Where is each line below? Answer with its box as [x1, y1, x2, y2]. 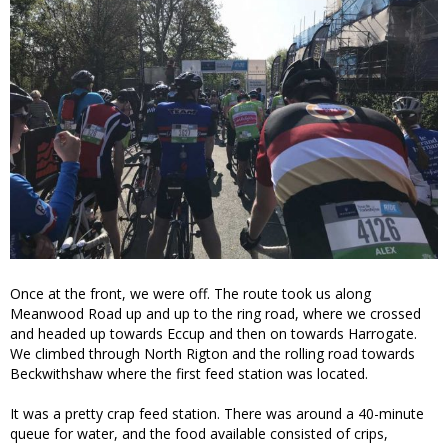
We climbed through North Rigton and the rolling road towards [10, 343, 415, 363]
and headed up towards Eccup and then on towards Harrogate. [10, 323, 417, 343]
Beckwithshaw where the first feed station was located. [10, 363, 368, 383]
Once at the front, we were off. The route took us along [10, 283, 371, 303]
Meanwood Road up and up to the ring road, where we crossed [10, 303, 421, 323]
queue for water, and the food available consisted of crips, [10, 423, 388, 443]
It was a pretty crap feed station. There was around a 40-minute [10, 403, 424, 423]
